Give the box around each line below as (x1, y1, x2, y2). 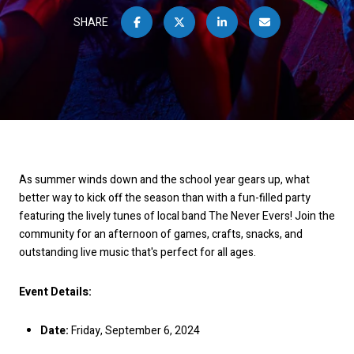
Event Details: (19, 283, 92, 300)
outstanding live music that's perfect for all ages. (19, 244, 256, 261)
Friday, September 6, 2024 (68, 322, 200, 340)
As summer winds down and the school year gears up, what (19, 171, 310, 188)
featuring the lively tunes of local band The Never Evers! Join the (19, 208, 335, 224)
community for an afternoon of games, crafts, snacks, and (19, 226, 303, 243)
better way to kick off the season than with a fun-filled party (19, 190, 311, 206)
